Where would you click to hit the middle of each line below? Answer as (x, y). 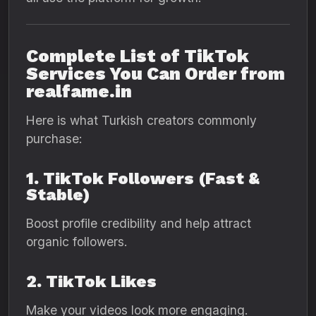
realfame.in (79, 91)
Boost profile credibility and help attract (139, 223)
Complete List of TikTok (138, 56)
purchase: (54, 139)
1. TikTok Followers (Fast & (143, 178)
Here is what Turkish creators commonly (141, 120)
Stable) (58, 195)
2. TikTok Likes (91, 281)
